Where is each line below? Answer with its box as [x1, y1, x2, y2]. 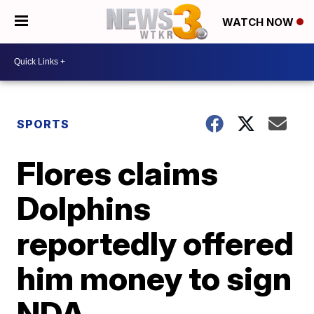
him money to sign [17, 258, 292, 298]
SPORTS [17, 116, 70, 131]
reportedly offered [17, 223, 294, 263]
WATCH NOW [222, 15, 296, 29]
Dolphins [17, 188, 151, 228]
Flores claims [17, 153, 219, 193]
